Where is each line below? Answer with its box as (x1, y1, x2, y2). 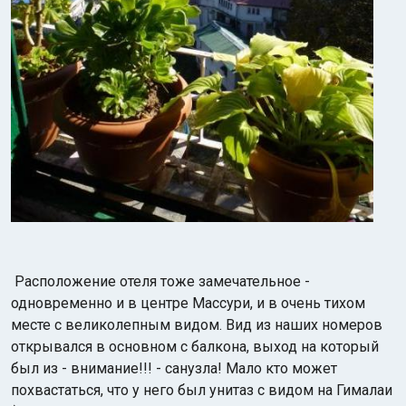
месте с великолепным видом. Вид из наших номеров (11, 316, 382, 333)
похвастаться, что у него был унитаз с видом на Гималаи (11, 382, 392, 399)
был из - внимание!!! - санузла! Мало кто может (11, 360, 337, 377)
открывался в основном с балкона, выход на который (11, 338, 379, 355)
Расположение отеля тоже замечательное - (14, 273, 310, 290)
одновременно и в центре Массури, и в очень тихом (11, 295, 365, 312)
